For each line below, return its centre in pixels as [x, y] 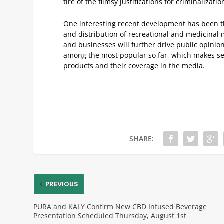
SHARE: [142, 138]
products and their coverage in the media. [134, 65]
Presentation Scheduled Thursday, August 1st [110, 215]
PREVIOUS [62, 184]
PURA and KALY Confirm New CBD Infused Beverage [120, 206]
